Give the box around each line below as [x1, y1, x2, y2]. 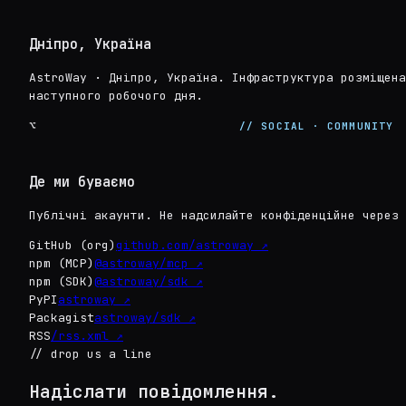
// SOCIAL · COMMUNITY [239, 120, 394, 133]
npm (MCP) [29, 256, 94, 272]
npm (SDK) [29, 274, 94, 290]
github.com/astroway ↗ [116, 237, 268, 254]
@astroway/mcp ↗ [94, 256, 203, 272]
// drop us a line [29, 346, 152, 362]
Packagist [29, 310, 94, 326]
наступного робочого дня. [29, 88, 203, 104]
